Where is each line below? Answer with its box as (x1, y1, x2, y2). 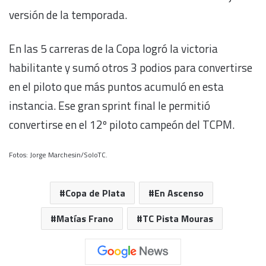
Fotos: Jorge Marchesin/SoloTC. (9, 149, 107, 161)
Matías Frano (56, 211, 113, 226)
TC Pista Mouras (142, 211, 213, 226)
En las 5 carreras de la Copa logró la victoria (9, 40, 218, 58)
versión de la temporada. (9, 6, 127, 24)
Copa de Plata (65, 186, 125, 201)
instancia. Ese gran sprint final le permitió (9, 97, 210, 115)
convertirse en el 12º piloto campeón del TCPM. (9, 116, 235, 134)
